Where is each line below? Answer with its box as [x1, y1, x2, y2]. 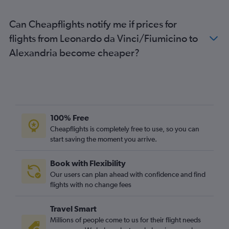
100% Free [50, 113, 89, 122]
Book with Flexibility [50, 158, 126, 168]
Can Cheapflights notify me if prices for [9, 18, 177, 30]
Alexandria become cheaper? [9, 47, 140, 58]
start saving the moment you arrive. [50, 135, 157, 143]
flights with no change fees [50, 180, 131, 189]
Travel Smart [50, 204, 97, 213]
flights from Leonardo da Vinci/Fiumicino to [9, 32, 198, 44]
